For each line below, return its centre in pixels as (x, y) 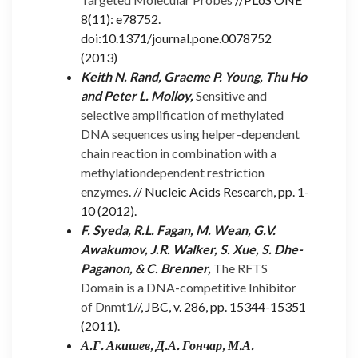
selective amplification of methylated (182, 114)
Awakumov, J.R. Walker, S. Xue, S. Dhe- (192, 249)
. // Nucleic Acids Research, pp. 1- (219, 191)
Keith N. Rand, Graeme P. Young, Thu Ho (194, 76)
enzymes (105, 191)
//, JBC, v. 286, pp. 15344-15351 (220, 306)
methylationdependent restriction (173, 172)
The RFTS (241, 268)
